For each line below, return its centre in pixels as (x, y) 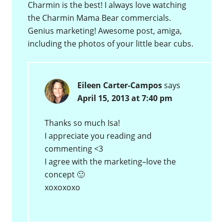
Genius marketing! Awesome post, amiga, (105, 31)
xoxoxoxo (63, 188)
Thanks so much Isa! (83, 123)
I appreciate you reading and (98, 136)
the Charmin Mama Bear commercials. (100, 18)
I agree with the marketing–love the (111, 162)
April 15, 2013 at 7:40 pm (125, 98)
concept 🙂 (65, 175)
